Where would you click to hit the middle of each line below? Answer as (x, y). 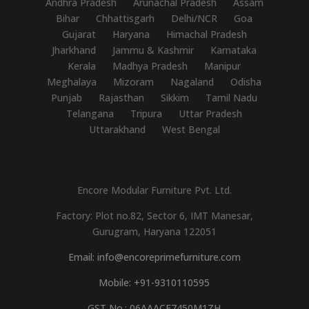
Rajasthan (122, 97)
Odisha (246, 81)
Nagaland (192, 81)
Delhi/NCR (195, 18)
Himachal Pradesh (206, 34)
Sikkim (175, 97)
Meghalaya (72, 81)
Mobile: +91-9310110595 (154, 282)
